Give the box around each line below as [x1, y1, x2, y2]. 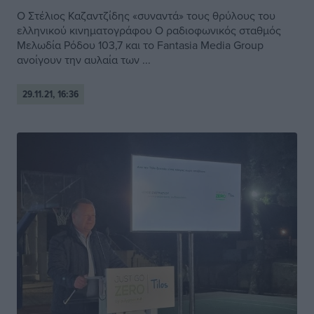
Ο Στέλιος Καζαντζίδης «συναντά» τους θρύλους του [17, 8, 275, 24]
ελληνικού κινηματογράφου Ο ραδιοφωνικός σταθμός [17, 22, 281, 39]
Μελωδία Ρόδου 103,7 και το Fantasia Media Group [17, 37, 264, 53]
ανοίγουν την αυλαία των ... [17, 52, 151, 68]
